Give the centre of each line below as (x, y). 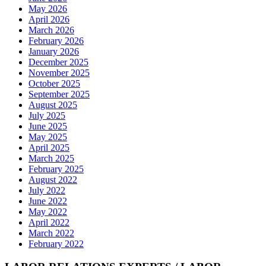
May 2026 (48, 9)
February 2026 (56, 41)
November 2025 (59, 73)
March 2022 (51, 233)
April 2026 (49, 20)
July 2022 (47, 191)
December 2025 (58, 62)
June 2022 (48, 201)
